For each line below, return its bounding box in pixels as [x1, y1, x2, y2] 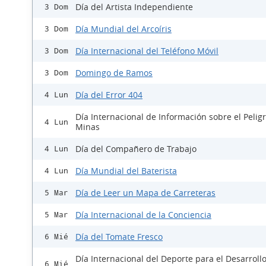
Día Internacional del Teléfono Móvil [75, 45, 218, 57]
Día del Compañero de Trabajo [75, 143, 197, 155]
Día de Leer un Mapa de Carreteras [75, 187, 216, 199]
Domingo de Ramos [75, 67, 153, 79]
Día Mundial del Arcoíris [75, 23, 172, 35]
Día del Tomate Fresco [75, 231, 163, 243]
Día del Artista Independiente [75, 1, 193, 13]
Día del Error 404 [75, 89, 142, 101]
